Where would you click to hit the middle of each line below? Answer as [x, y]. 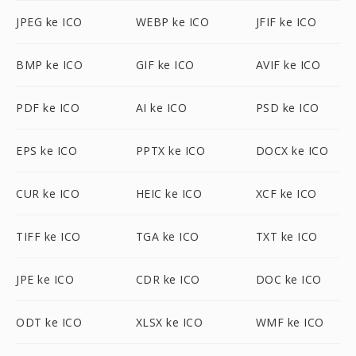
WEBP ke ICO [172, 22]
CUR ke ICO [48, 193]
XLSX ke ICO [169, 322]
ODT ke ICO [49, 322]
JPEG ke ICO [49, 22]
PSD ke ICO [287, 108]
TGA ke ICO [167, 236]
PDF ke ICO [48, 108]
